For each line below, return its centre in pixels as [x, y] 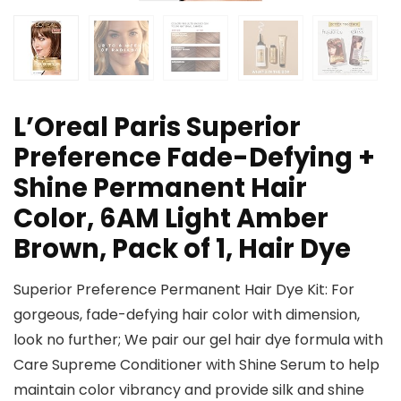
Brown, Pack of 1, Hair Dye [182, 249]
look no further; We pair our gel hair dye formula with [198, 340]
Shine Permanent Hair [160, 188]
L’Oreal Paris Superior [157, 128]
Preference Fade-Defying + [194, 158]
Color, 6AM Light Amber [171, 219]
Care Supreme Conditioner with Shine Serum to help [196, 365]
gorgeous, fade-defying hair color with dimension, [187, 315]
